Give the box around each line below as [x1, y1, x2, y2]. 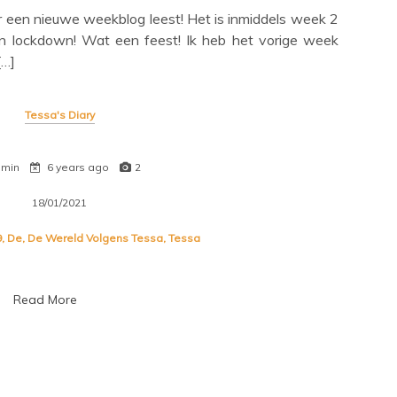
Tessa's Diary [24, 108, 95, 122]
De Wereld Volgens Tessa [27, 231, 163, 245]
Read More [13, 292, 77, 308]
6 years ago [46, 160, 109, 175]
